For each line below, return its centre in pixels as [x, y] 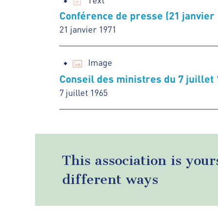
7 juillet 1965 [83, 92]
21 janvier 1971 [88, 29]
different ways [110, 179]
